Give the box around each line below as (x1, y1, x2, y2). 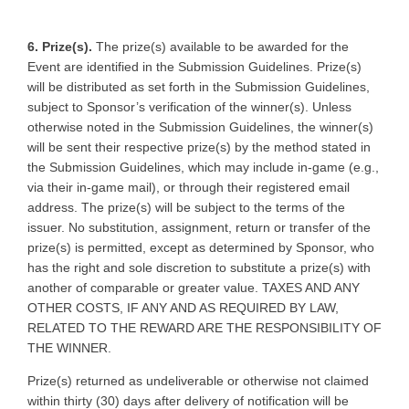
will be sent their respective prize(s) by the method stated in (27, 139, 371, 154)
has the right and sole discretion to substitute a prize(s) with (27, 259, 371, 275)
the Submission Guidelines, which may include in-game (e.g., (27, 159, 379, 174)
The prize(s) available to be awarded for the (92, 38, 349, 54)
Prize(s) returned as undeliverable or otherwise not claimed (27, 372, 369, 388)
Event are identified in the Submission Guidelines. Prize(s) (27, 58, 362, 74)
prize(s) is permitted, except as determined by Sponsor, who (27, 239, 374, 255)
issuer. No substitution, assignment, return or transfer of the (27, 219, 371, 235)
